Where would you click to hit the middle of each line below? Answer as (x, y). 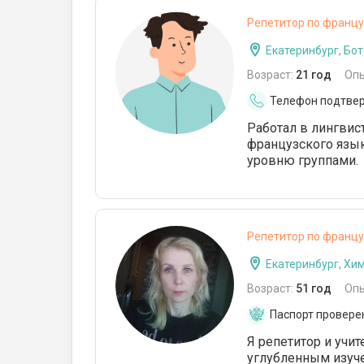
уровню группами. (303, 160)
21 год (314, 75)
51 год (314, 288)
